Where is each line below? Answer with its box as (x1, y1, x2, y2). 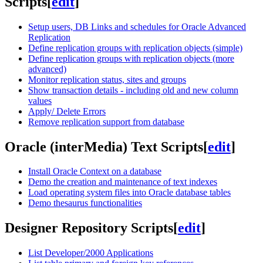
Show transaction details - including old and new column (28, 85, 238, 95)
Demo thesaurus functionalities (28, 198, 142, 208)
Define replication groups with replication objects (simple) (28, 42, 242, 53)
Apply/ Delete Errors (28, 106, 106, 116)
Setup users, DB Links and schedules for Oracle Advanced (28, 21, 246, 32)
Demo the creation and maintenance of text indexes (28, 177, 217, 187)
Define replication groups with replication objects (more (28, 53, 234, 63)
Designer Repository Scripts (5, 220, 173, 236)
